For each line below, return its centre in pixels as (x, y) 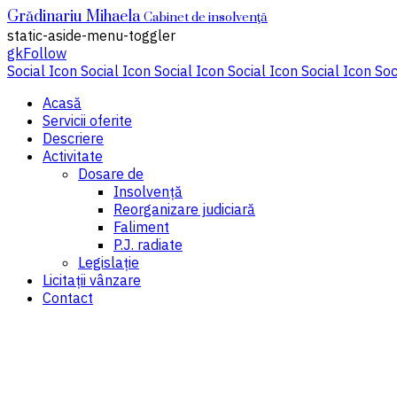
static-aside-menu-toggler (91, 35)
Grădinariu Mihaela (74, 17)
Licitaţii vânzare (92, 280)
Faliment (141, 227)
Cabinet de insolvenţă (206, 18)
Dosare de (111, 174)
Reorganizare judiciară (184, 209)
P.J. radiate (148, 245)
